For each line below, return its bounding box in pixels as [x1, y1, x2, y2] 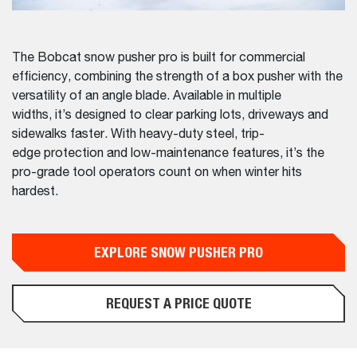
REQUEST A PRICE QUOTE [105, 294, 252, 312]
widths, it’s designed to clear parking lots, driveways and [12, 108, 328, 122]
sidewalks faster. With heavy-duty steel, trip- [12, 127, 265, 141]
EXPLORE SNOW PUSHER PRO [94, 243, 263, 261]
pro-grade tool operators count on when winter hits [12, 166, 302, 179]
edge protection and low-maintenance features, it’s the [12, 147, 324, 160]
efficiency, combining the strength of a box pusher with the [12, 70, 343, 84]
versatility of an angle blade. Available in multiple [12, 89, 281, 103]
